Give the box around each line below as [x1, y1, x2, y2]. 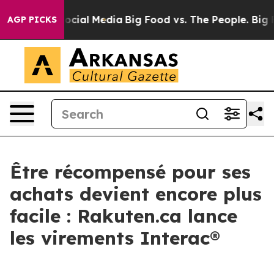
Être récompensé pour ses [10, 160, 251, 183]
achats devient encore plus [10, 182, 262, 206]
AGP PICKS [7, 14, 57, 25]
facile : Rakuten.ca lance [10, 204, 237, 228]
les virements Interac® [10, 226, 220, 250]
